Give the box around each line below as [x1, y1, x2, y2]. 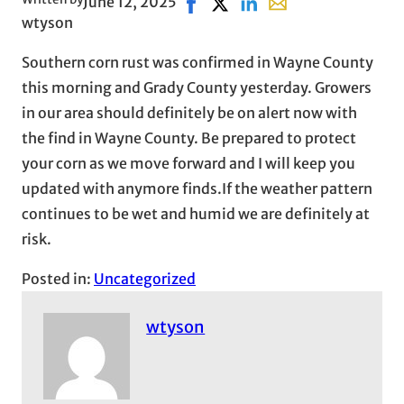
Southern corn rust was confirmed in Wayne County [22, 52, 373, 71]
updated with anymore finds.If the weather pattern [22, 179, 372, 197]
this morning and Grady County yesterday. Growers [22, 78, 372, 96]
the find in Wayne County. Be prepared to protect [22, 128, 356, 147]
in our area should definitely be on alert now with [22, 103, 357, 122]
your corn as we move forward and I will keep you [22, 153, 355, 172]
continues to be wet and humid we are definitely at [22, 204, 370, 223]
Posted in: [22, 269, 94, 288]
